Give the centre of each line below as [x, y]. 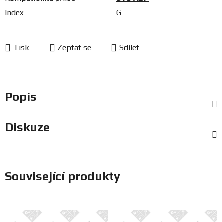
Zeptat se [74, 48]
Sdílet [129, 48]
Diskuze [27, 127]
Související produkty [63, 176]
